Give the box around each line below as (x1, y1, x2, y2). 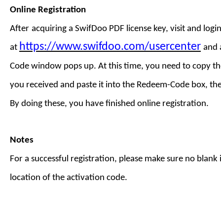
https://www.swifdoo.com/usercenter (19, 41, 201, 53)
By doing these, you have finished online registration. (10, 99, 209, 109)
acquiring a (32, 24, 73, 34)
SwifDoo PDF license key (75, 24, 166, 34)
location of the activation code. (10, 173, 127, 183)
